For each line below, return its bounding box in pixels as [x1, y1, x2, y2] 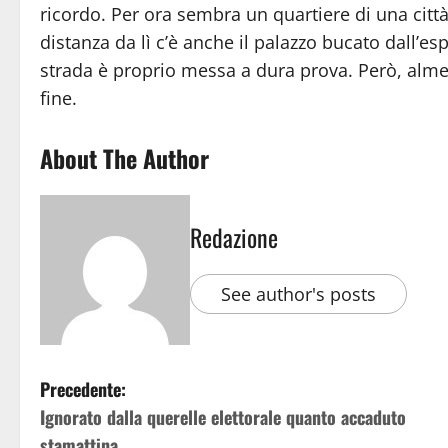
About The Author [40, 139, 209, 176]
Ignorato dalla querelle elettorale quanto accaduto [40, 403, 406, 430]
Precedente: [40, 375, 126, 402]
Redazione [190, 218, 278, 255]
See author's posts [221, 281, 376, 306]
